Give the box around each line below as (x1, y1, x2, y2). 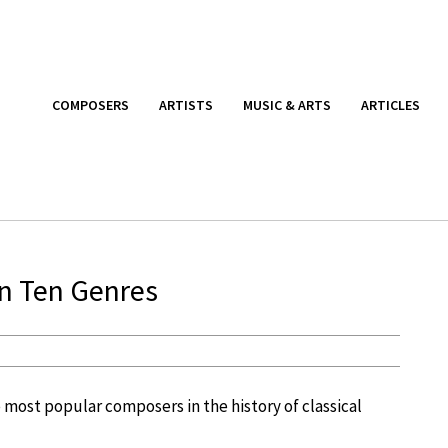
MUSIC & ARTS (243, 95, 331, 114)
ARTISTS (159, 95, 213, 114)
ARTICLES (361, 95, 420, 114)
